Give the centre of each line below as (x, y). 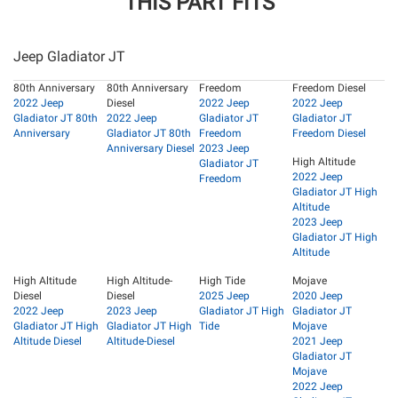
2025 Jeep (224, 296)
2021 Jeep (317, 342)
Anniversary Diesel (150, 149)
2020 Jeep (317, 296)
